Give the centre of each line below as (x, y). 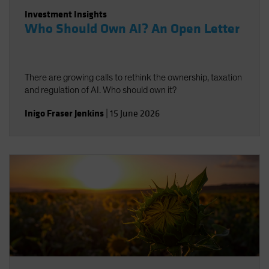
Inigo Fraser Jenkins (64, 113)
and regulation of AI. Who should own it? (101, 90)
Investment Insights (66, 14)
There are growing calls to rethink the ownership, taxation (133, 77)
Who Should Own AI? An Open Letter (132, 29)
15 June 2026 (135, 113)
